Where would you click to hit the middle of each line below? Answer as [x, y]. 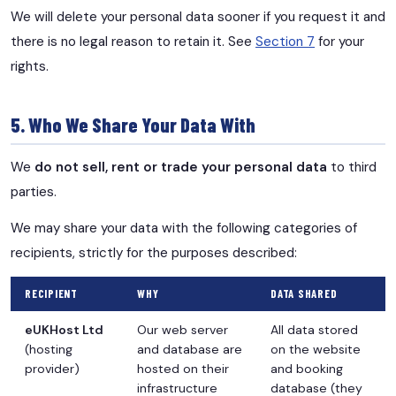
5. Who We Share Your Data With [133, 124]
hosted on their [183, 368]
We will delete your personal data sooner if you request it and [198, 17]
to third [352, 168]
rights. [30, 67]
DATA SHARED [304, 293]
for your [339, 42]
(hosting [49, 349]
